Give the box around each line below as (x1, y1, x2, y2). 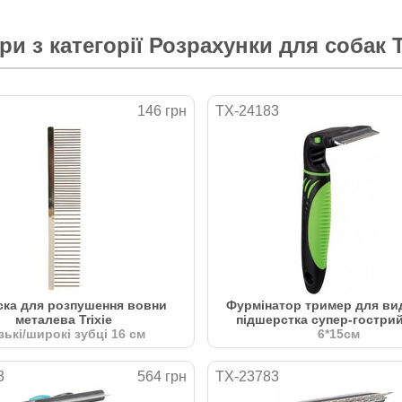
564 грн (137, 368, 187, 384)
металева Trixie (15, 311, 112, 327)
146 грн (137, 102, 187, 118)
